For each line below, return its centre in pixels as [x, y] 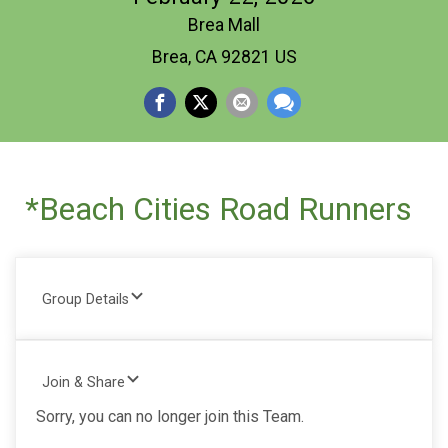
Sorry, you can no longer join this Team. [170, 416]
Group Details [85, 299]
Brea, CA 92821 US [224, 56]
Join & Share [83, 382]
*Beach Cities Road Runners [218, 208]
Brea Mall [224, 24]
